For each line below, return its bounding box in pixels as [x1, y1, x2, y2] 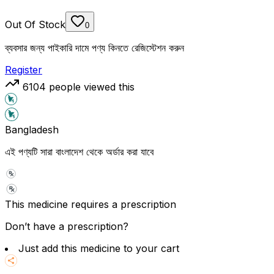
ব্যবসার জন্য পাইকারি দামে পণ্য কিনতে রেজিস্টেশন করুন [5, 41, 184, 54]
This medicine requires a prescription [5, 198, 176, 210]
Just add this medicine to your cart [18, 242, 179, 254]
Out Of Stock [5, 18, 65, 31]
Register [5, 63, 42, 76]
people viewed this [46, 80, 135, 93]
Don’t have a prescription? [5, 220, 128, 232]
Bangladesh [5, 123, 59, 136]
